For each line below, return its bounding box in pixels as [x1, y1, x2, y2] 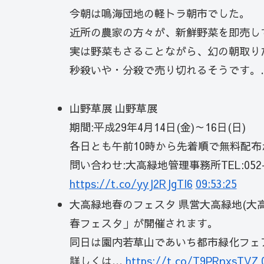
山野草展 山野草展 [69, 100, 157, 115]
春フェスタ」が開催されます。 [69, 216, 218, 231]
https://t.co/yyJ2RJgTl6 [69, 176, 193, 191]
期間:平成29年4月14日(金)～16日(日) [69, 119, 246, 134]
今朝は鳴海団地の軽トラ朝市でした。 [69, 6, 250, 21]
